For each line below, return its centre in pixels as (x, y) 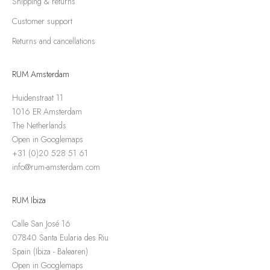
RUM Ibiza (29, 200)
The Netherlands (39, 125)
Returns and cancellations (54, 41)
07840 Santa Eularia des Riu (60, 237)
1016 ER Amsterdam (47, 111)
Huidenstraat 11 (38, 97)
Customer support (42, 21)
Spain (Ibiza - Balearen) (50, 251)
